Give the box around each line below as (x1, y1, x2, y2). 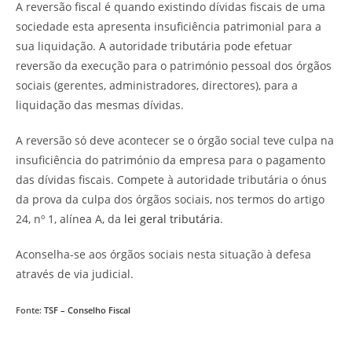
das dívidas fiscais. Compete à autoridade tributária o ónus (16, 172, 327, 187)
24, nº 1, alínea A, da (16, 211, 124, 226)
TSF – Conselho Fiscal (44, 305, 130, 316)
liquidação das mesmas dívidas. (16, 97, 187, 112)
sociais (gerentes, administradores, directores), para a (16, 78, 298, 93)
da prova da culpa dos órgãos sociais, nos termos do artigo (16, 192, 324, 207)
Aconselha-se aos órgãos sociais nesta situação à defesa (16, 247, 311, 262)
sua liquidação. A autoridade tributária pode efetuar (16, 38, 292, 53)
